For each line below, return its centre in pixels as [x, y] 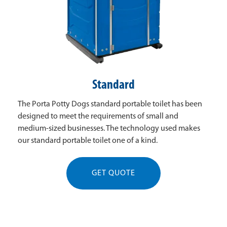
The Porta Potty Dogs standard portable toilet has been [110, 105]
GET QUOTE [113, 174]
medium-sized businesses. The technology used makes [109, 129]
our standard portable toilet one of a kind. [88, 141]
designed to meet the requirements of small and [98, 117]
